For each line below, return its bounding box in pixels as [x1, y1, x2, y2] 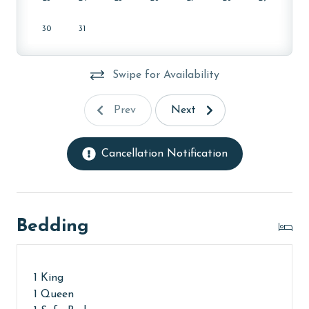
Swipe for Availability [112, 70, 219, 81]
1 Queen [34, 289, 74, 301]
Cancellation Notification [101, 148, 228, 160]
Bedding [17, 217, 89, 237]
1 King [34, 272, 63, 284]
